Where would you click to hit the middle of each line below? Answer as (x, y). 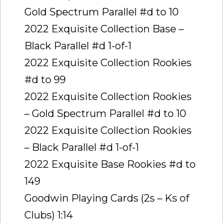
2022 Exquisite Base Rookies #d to (110, 164)
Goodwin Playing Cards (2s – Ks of (107, 198)
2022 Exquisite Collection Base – (104, 29)
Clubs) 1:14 (49, 215)
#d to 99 (45, 79)
